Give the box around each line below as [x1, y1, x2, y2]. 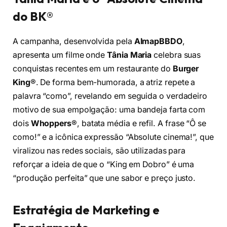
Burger [172, 63, 199, 73]
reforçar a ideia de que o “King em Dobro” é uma [13, 159, 195, 169]
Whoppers [30, 118, 71, 128]
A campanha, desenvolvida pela [13, 36, 134, 46]
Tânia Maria [107, 50, 152, 60]
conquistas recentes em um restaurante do [13, 63, 173, 73]
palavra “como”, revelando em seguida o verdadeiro [13, 91, 208, 101]
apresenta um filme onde [13, 50, 107, 60]
